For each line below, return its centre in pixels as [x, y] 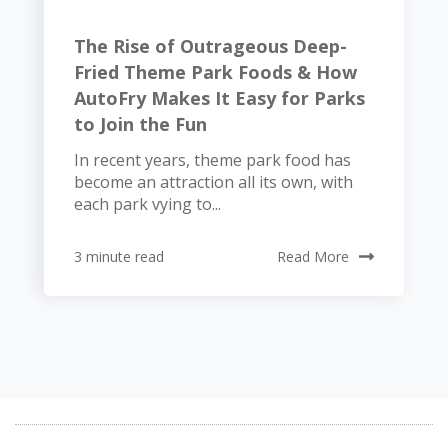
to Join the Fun [140, 123]
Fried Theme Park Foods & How [215, 71]
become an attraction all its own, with [213, 181]
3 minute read [119, 256]
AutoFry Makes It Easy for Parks [219, 97]
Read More [313, 256]
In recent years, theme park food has [212, 159]
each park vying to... [147, 203]
